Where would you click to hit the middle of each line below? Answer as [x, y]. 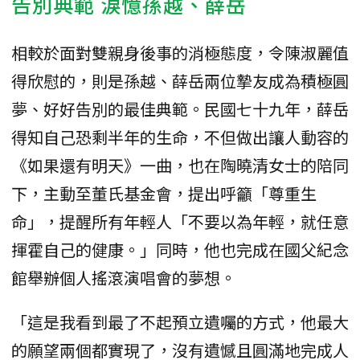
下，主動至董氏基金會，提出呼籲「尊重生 [164, 194]
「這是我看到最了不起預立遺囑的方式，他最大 [180, 322]
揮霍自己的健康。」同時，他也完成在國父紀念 [180, 250]
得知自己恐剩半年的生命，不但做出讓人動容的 [180, 137]
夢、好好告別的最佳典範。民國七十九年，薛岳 [180, 109]
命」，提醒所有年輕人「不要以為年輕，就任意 [180, 222]
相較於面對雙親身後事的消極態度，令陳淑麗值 [180, 53]
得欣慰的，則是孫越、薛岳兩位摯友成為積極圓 [180, 81]
